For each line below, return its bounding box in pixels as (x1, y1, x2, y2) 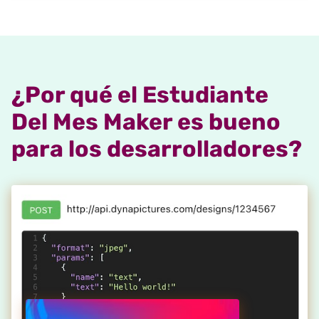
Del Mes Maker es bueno (11, 108, 281, 136)
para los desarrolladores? (11, 135, 302, 163)
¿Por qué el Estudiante (11, 81, 268, 109)
